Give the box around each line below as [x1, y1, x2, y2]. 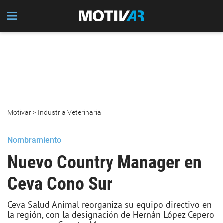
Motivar [7, 109, 31, 116]
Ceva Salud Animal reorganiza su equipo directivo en [7, 199, 212, 210]
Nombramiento [7, 135, 61, 145]
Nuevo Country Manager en [7, 152, 202, 173]
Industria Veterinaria [38, 109, 101, 116]
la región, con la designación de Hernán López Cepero [7, 209, 214, 220]
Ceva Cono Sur [7, 173, 112, 194]
